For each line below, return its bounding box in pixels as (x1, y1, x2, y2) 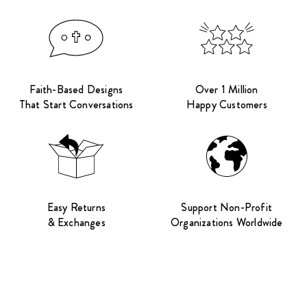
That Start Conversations (19, 96, 134, 112)
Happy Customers (186, 96, 267, 112)
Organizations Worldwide (170, 214, 283, 230)
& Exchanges (47, 214, 106, 230)
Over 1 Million (195, 81, 258, 97)
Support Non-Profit (181, 199, 273, 215)
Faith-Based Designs (29, 81, 123, 97)
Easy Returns (47, 199, 106, 215)
